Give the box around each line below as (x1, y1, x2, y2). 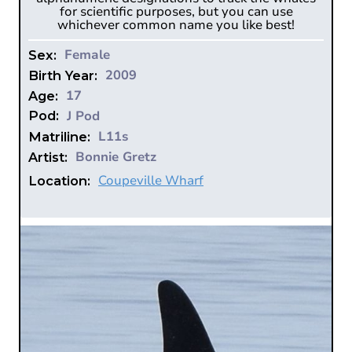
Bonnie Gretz (75, 147, 156, 166)
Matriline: (28, 128, 90, 145)
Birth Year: (28, 67, 97, 83)
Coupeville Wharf (98, 170, 203, 189)
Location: (28, 172, 90, 189)
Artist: (28, 148, 68, 165)
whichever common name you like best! (57, 15, 295, 34)
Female (64, 45, 110, 64)
